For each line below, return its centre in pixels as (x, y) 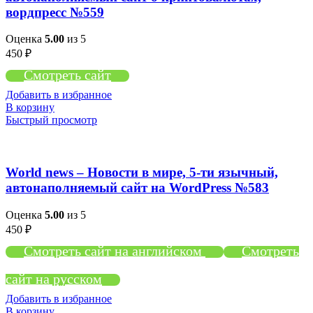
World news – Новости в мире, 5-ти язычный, (142, 173)
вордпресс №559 (55, 12)
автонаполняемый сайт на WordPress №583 (137, 188)
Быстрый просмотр (51, 120)
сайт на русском (54, 278)
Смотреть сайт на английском (115, 250)
